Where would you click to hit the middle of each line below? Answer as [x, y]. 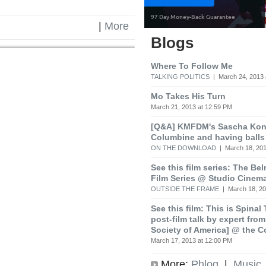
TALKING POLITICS [180, 76]
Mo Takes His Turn [188, 96]
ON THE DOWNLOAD [183, 148]
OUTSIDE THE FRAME [185, 189]
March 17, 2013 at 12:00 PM [191, 240]
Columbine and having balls [208, 137]
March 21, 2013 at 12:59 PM [191, 107]
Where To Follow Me [192, 66]
